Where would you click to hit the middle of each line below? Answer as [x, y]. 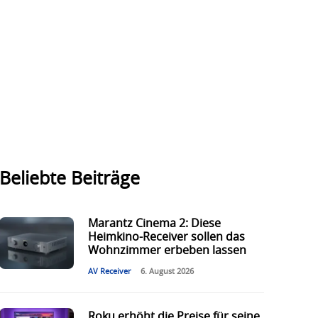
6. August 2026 [167, 272]
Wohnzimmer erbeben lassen [167, 251]
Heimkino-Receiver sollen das [166, 237]
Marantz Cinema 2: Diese [154, 224]
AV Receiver [109, 272]
